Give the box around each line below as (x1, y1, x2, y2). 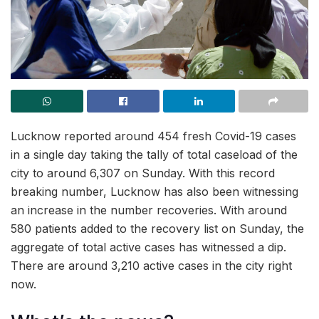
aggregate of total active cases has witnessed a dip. (11, 240, 286, 254)
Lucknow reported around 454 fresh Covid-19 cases (11, 129, 296, 143)
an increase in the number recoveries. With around (11, 203, 287, 217)
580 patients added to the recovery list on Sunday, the (11, 221, 304, 236)
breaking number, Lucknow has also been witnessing (11, 184, 298, 199)
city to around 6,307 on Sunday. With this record (11, 166, 275, 180)
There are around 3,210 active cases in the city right (11, 258, 292, 273)
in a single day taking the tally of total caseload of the (11, 147, 298, 162)
